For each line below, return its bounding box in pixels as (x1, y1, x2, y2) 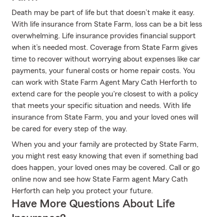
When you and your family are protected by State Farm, (12, 140, 199, 148)
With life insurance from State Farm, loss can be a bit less (12, 20, 202, 28)
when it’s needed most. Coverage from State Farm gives (12, 44, 198, 51)
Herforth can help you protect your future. (12, 187, 153, 195)
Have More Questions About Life (12, 198, 175, 210)
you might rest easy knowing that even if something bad (12, 152, 198, 160)
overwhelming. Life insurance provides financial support (12, 32, 196, 40)
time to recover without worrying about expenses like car (12, 55, 200, 63)
